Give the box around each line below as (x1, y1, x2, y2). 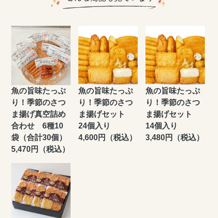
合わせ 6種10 (11, 122, 63, 130)
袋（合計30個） (11, 133, 67, 142)
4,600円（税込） (78, 133, 137, 142)
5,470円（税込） (11, 145, 70, 154)
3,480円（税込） (145, 133, 204, 142)
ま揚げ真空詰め (11, 110, 66, 119)
